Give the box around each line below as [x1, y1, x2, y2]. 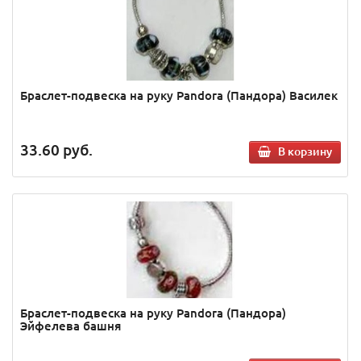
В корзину [278, 143, 332, 160]
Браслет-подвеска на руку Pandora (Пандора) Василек [20, 87, 338, 104]
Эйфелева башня [20, 317, 121, 334]
